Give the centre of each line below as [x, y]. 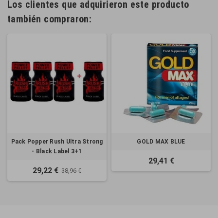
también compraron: [50, 19]
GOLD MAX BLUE [161, 142]
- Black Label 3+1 [57, 151]
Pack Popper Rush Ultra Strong [57, 142]
